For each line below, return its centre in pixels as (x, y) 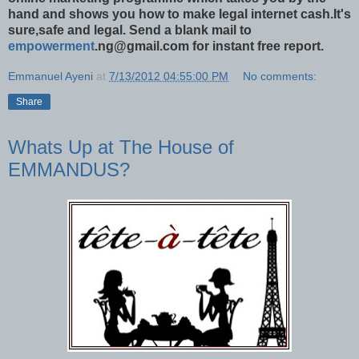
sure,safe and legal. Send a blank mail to (130, 30)
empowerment (51, 46)
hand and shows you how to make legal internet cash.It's (179, 14)
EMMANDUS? (69, 169)
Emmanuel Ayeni (50, 76)
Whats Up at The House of (121, 147)
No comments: (280, 76)
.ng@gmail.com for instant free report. (209, 46)
